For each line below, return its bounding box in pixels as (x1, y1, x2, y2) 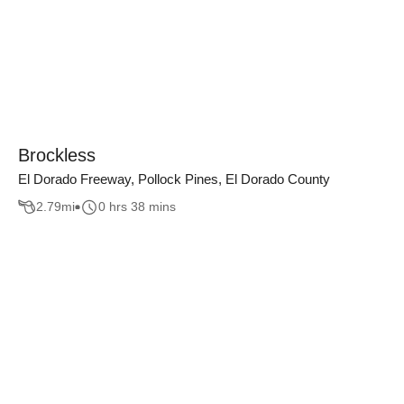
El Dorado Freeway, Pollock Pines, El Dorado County (18, 171, 330, 187)
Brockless (18, 145, 96, 165)
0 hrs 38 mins (98, 199, 176, 215)
